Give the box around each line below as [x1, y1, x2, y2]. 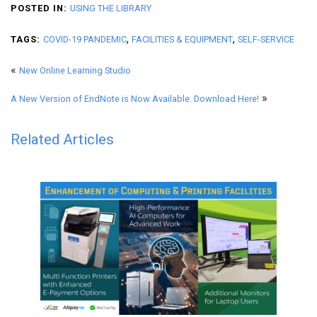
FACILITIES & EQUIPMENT [132, 33, 233, 45]
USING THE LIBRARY [70, 2, 151, 13]
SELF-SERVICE [238, 33, 294, 45]
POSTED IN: [11, 2, 67, 13]
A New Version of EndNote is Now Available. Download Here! [11, 93, 259, 104]
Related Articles [11, 130, 114, 148]
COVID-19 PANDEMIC [43, 33, 127, 45]
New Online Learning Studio [19, 64, 131, 76]
